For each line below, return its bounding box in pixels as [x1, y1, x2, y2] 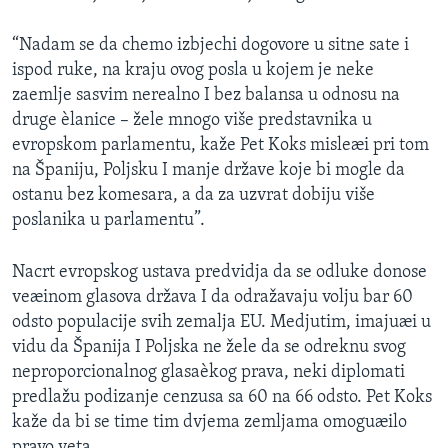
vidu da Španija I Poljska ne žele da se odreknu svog [12, 337, 406, 357]
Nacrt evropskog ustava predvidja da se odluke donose [12, 262, 427, 282]
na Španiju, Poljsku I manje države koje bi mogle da [12, 160, 405, 180]
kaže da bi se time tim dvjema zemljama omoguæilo [12, 412, 407, 432]
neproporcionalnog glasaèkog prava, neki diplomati [12, 362, 405, 382]
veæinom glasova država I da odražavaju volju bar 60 [12, 287, 413, 307]
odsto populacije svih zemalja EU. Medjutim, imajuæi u [12, 312, 431, 332]
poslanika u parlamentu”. [12, 210, 205, 230]
